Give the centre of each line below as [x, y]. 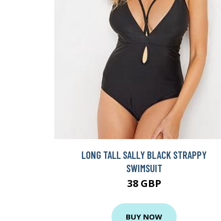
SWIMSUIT [144, 168]
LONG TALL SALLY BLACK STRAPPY [144, 154]
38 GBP [144, 183]
